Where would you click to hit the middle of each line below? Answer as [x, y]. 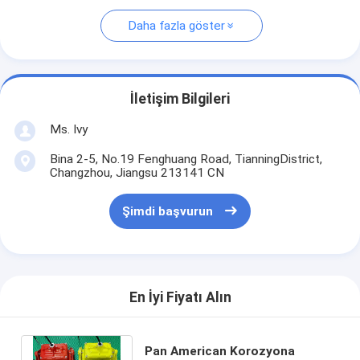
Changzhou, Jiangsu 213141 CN [137, 172]
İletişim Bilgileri [180, 99]
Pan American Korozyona [220, 351]
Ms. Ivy [68, 129]
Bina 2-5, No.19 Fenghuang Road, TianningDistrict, [186, 159]
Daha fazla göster [176, 26]
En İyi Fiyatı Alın [180, 298]
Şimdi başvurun [167, 212]
